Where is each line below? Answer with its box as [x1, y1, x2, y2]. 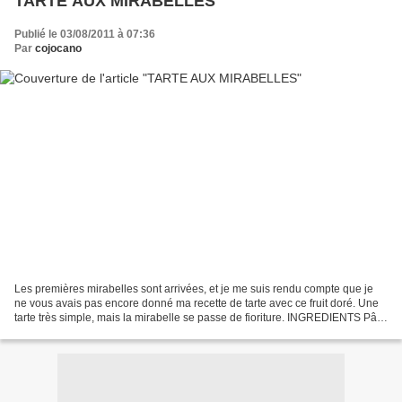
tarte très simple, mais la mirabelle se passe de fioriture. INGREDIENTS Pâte [14, 310, 386, 324]
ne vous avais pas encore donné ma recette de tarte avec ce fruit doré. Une [14, 296, 379, 310]
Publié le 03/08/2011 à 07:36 [14, 28, 155, 41]
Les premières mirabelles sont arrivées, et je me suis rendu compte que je [14, 282, 373, 295]
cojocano [35, 42, 82, 56]
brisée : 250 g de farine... [14, 325, 135, 338]
